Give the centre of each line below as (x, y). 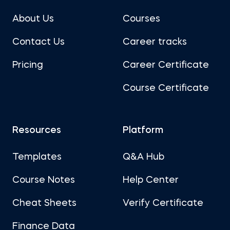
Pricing (28, 65)
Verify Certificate (163, 203)
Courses (141, 19)
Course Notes (44, 180)
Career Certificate (166, 65)
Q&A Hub (143, 157)
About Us (33, 19)
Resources (37, 130)
